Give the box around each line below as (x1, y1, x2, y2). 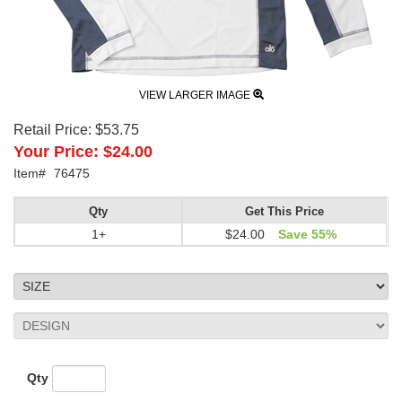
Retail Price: (13, 121, 92, 137)
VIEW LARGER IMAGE (138, 88, 253, 101)
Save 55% (277, 226, 336, 241)
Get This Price (245, 205, 325, 218)
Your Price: (13, 142, 99, 161)
